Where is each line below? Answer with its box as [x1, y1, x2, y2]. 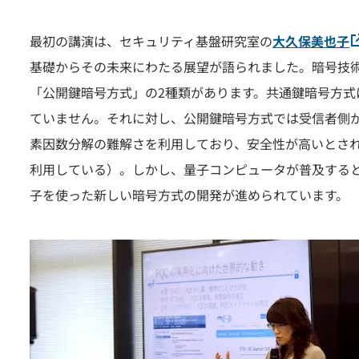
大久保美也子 [272, 30, 349, 50]
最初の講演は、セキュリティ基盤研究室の [30, 30, 272, 50]
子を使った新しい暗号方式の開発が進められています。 [30, 184, 349, 204]
